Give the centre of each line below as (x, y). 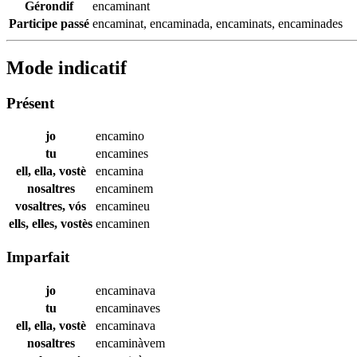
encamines (122, 154)
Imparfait (38, 257)
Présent (30, 103)
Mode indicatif (67, 67)
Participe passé (49, 23)
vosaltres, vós (51, 206)
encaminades (310, 23)
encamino (120, 136)
